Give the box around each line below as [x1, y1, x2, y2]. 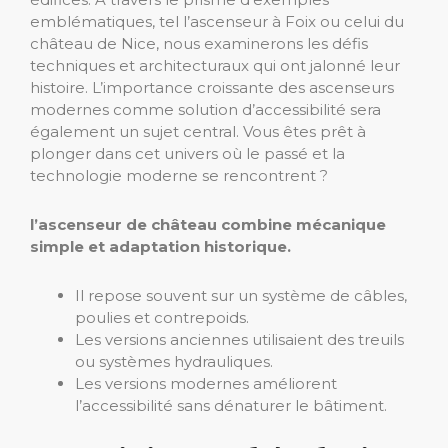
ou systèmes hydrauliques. [75, 352, 273, 371]
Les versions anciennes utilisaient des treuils [75, 330, 404, 349]
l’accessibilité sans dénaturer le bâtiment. [75, 396, 387, 415]
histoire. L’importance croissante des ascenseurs [30, 78, 394, 97]
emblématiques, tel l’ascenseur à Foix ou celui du [30, 12, 404, 31]
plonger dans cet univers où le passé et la [30, 144, 345, 163]
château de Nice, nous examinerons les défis [30, 34, 368, 53]
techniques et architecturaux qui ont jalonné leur [30, 56, 400, 75]
